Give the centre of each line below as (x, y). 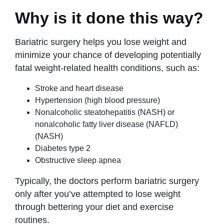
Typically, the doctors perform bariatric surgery (107, 181)
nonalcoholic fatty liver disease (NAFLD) (106, 124)
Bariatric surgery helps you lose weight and (101, 42)
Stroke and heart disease (80, 88)
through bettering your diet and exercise (94, 207)
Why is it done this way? (109, 18)
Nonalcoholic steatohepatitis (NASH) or (105, 112)
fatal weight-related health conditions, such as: (107, 68)
